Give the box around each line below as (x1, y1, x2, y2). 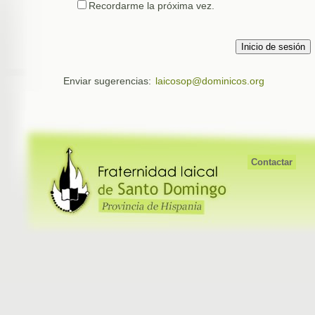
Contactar (251, 157, 292, 167)
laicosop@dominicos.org (155, 75, 264, 86)
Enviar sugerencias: (63, 75, 154, 86)
